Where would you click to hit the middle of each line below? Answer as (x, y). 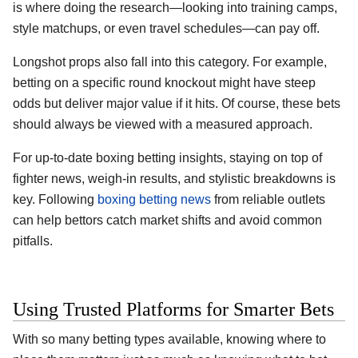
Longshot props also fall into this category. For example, (170, 62)
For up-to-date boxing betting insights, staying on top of (167, 158)
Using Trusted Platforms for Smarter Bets (173, 309)
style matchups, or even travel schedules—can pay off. (166, 29)
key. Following (55, 200)
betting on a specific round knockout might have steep (164, 83)
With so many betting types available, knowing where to (169, 339)
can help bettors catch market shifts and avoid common (167, 221)
